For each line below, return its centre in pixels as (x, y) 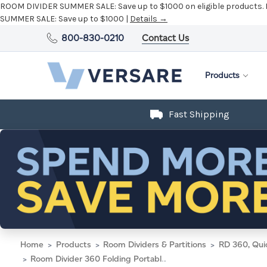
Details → (149, 19)
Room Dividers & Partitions (155, 244)
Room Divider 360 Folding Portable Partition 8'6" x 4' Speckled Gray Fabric (96, 259)
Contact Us (166, 38)
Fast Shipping (199, 114)
